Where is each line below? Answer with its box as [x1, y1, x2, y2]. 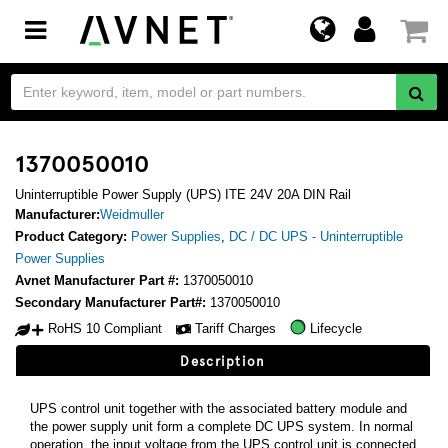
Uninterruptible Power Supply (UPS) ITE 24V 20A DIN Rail [15, 187, 351, 202]
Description [180, 352, 266, 370]
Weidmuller [100, 207, 164, 222]
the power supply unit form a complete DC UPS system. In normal [30, 419, 413, 435]
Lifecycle [310, 321, 362, 337]
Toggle [23, 13, 108, 44]
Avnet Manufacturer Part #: [15, 273, 183, 288]
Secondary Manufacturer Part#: [15, 295, 210, 310]
